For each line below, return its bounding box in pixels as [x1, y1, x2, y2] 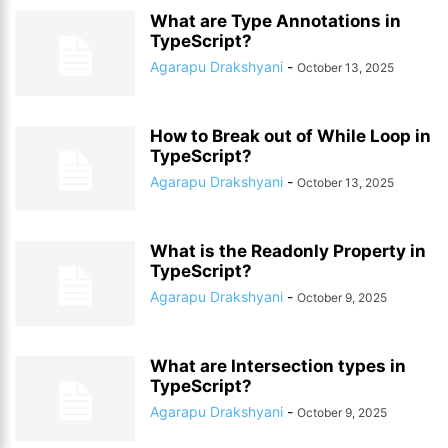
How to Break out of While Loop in [150, 126, 431, 146]
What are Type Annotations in [150, 11, 401, 31]
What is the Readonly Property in [150, 241, 426, 261]
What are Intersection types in [150, 356, 406, 376]
